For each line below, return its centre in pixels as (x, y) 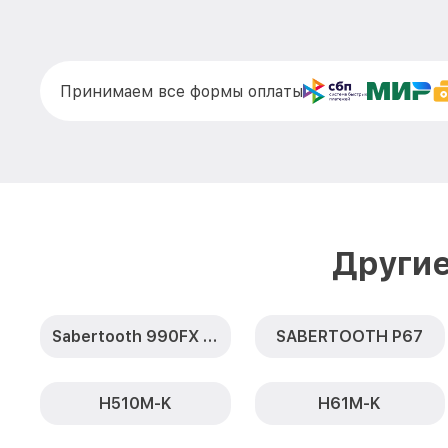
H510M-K (135, 403)
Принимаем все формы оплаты (181, 91)
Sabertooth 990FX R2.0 (210, 336)
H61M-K (350, 403)
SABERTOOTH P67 (350, 336)
